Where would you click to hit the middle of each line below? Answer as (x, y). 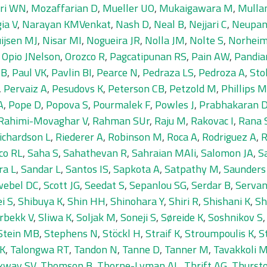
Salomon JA (227, 153)
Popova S (67, 105)
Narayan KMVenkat (66, 24)
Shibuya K (40, 201)
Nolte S (207, 40)
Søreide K (182, 217)
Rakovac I (212, 121)
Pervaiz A (25, 89)
